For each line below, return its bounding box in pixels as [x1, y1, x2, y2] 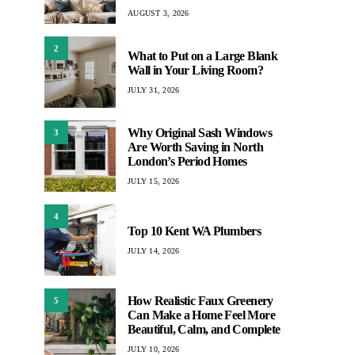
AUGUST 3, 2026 [128, 8, 189, 17]
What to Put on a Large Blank [128, 48, 278, 63]
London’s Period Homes [128, 154, 247, 168]
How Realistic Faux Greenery [128, 293, 273, 307]
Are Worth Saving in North [128, 139, 263, 154]
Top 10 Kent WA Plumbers [128, 223, 261, 238]
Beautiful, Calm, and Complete [128, 322, 281, 336]
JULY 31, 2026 [128, 85, 180, 94]
